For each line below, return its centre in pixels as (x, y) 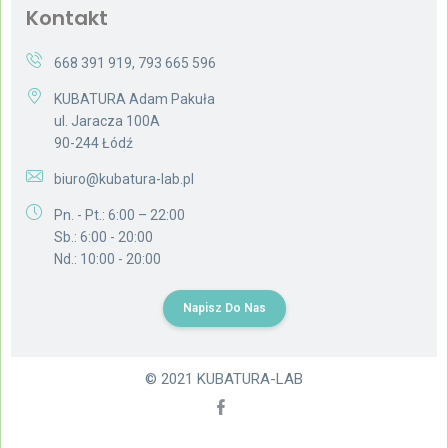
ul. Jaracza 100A (107, 121)
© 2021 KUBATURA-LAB (224, 379)
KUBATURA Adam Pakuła (134, 99)
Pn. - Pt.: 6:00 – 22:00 (119, 215)
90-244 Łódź (93, 143)
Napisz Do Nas (224, 308)
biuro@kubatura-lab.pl (124, 179)
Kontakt (67, 18)
